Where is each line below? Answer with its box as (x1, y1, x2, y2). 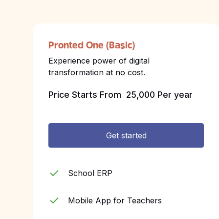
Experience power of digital (48, 56, 150, 66)
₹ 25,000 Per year (124, 89, 193, 100)
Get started (106, 131, 147, 140)
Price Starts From (48, 89, 124, 100)
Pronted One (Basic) (48, 41, 135, 51)
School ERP (68, 168, 113, 178)
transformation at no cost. (48, 67, 146, 77)
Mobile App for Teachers (68, 196, 162, 205)
